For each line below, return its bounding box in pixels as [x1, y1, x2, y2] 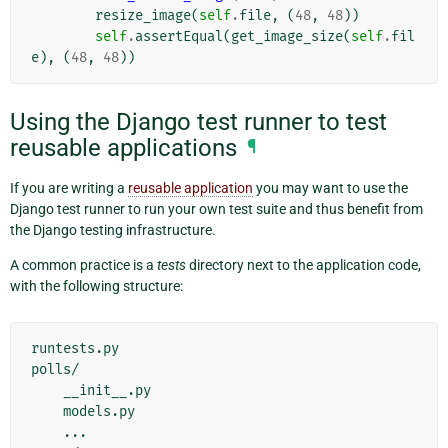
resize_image [95, 7, 191, 25]
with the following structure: [10, 277, 183, 294]
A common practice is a [10, 256, 157, 273]
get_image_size [231, 28, 343, 46]
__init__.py [31, 381, 63, 399]
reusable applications [10, 134, 237, 163]
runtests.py [31, 339, 119, 357]
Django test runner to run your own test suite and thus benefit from [10, 200, 423, 217]
